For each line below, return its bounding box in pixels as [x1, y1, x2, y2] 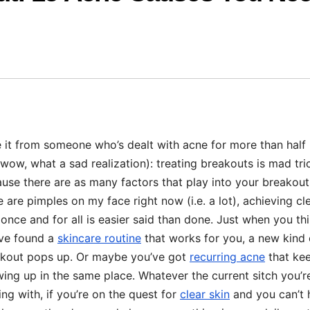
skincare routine [57, 231, 141, 246]
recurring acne [190, 250, 265, 264]
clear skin [180, 287, 230, 302]
